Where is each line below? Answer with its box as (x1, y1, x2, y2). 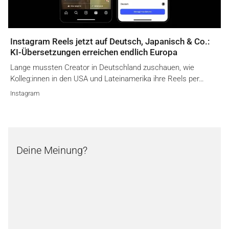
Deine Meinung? (16, 144, 87, 157)
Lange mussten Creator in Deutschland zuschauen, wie (10, 63, 194, 73)
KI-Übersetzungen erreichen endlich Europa (10, 47, 177, 58)
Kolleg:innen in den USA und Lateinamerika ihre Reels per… (10, 74, 204, 84)
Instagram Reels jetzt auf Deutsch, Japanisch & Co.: (10, 36, 210, 47)
